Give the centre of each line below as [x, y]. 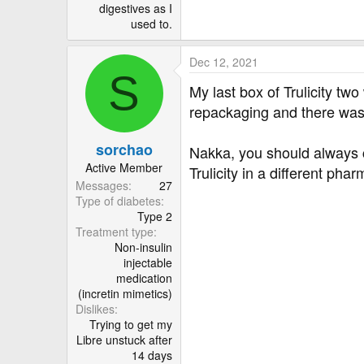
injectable [148, 263]
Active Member [124, 168]
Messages [102, 186]
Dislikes [95, 309]
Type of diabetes [118, 201]
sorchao [124, 150]
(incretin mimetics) [125, 294]
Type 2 [155, 217]
